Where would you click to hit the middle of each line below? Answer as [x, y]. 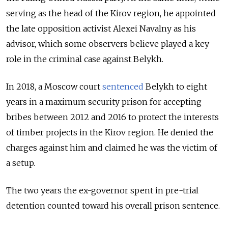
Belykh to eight [175, 87]
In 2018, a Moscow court [54, 87]
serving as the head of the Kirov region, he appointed [111, 13]
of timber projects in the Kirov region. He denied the [110, 133]
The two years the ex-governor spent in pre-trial [102, 191]
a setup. [21, 163]
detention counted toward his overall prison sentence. [113, 206]
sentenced [123, 87]
